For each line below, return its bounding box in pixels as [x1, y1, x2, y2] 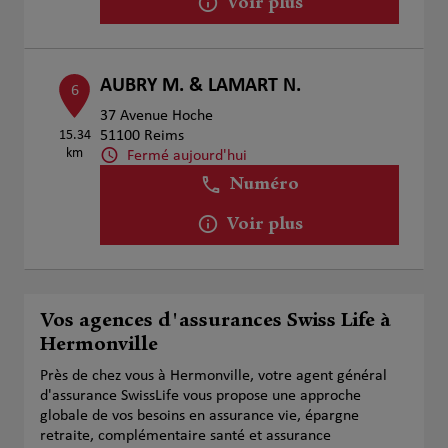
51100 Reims [100, 128, 185, 144]
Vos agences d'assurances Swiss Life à [40, 312, 391, 332]
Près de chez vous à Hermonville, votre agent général [40, 368, 387, 384]
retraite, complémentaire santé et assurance [40, 428, 331, 444]
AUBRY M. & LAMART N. [100, 76, 302, 96]
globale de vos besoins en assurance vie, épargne [40, 408, 359, 424]
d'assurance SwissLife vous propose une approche [40, 388, 361, 404]
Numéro [230, 176, 300, 194]
